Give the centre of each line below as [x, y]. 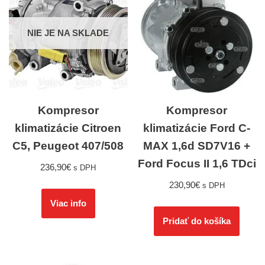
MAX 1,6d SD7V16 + [197, 146]
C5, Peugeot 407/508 [68, 146]
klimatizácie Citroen [68, 128]
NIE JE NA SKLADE [68, 33]
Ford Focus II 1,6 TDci [197, 163]
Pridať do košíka [197, 221]
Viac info [68, 203]
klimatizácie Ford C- [197, 128]
